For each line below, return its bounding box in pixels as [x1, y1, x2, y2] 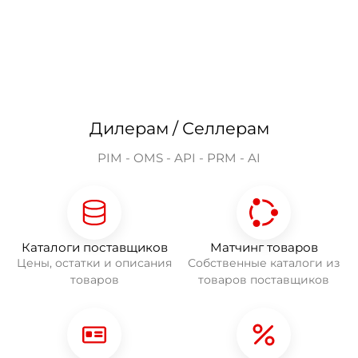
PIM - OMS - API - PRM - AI [97, 149, 261, 165]
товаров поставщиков [198, 272, 329, 287]
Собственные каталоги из [188, 255, 340, 270]
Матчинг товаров [209, 239, 318, 255]
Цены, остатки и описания [17, 255, 172, 270]
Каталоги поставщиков [21, 239, 168, 255]
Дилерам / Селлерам [89, 117, 269, 138]
